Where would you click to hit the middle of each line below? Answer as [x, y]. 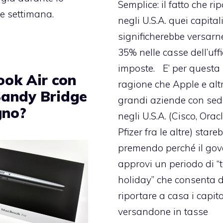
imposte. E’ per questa [169, 68]
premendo [141, 148]
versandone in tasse [163, 212]
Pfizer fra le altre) [157, 132]
